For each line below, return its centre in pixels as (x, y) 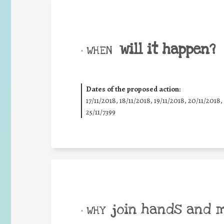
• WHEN (96, 50)
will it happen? (167, 49)
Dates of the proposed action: (133, 89)
